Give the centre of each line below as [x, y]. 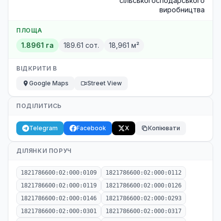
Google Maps [49, 83]
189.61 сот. [81, 45]
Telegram [43, 128]
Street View [105, 83]
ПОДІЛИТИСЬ [39, 106]
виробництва [182, 10]
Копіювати [164, 128]
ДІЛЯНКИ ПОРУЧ [44, 151]
